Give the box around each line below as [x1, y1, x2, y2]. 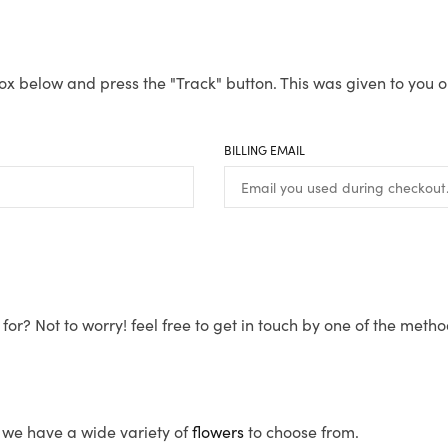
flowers [192, 420, 244, 443]
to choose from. [244, 420, 359, 443]
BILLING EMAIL [224, 141, 305, 159]
